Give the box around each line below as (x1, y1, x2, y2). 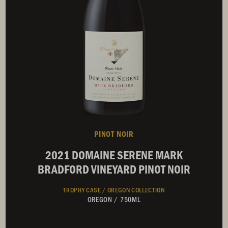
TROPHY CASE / (63, 185, 107, 194)
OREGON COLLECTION (107, 185, 165, 194)
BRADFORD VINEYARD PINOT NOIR (38, 161, 190, 177)
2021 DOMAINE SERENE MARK (45, 147, 183, 162)
